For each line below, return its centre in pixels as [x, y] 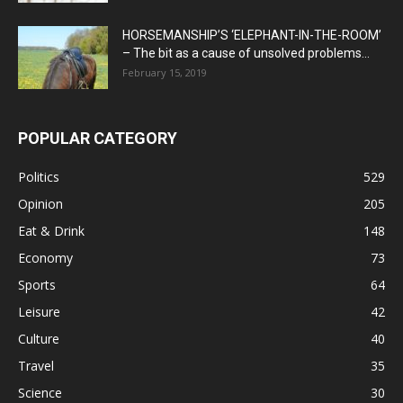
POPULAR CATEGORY [98, 139]
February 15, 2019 [165, 73]
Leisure [39, 312]
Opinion [40, 204]
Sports [37, 285]
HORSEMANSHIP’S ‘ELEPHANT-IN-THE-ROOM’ [252, 36]
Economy [45, 258]
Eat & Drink [51, 231]
